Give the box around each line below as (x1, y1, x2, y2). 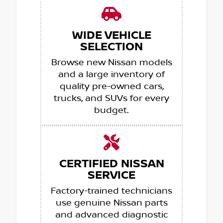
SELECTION (80, 40, 143, 54)
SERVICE (88, 168, 135, 182)
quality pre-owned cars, (59, 81, 164, 92)
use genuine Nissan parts (55, 197, 168, 209)
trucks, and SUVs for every (54, 93, 169, 104)
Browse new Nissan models (51, 57, 172, 68)
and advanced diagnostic (55, 209, 168, 221)
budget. (94, 105, 129, 116)
